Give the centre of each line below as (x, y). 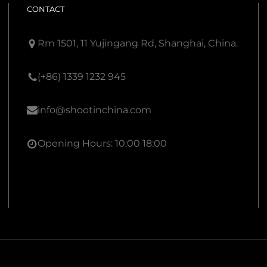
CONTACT (46, 9)
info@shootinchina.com (95, 110)
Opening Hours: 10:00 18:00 (103, 143)
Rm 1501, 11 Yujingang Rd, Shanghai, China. (138, 43)
